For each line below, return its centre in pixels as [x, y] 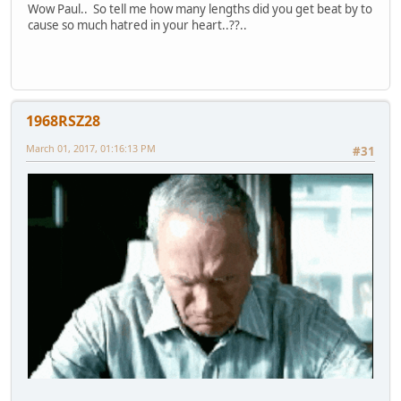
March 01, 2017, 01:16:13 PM [91, 148]
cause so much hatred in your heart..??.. [137, 25]
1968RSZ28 [63, 120]
